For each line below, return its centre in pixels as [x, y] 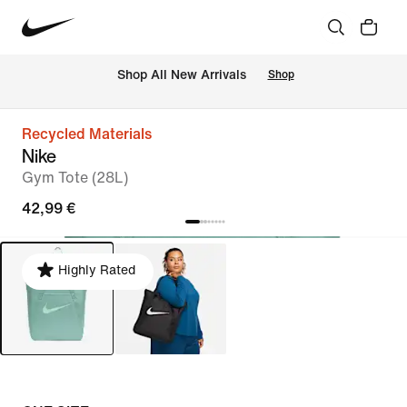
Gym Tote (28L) [75, 178]
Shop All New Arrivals [181, 75]
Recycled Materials [87, 134]
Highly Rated [97, 270]
